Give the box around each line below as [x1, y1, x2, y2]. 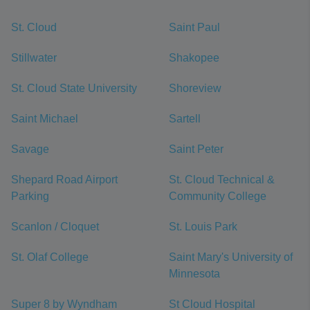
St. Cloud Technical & [169, 174, 275, 185]
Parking [11, 190, 49, 202]
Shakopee [169, 52, 219, 64]
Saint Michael [11, 113, 78, 125]
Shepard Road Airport [11, 174, 118, 185]
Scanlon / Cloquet [11, 221, 99, 232]
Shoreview [169, 82, 221, 94]
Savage [11, 143, 49, 155]
